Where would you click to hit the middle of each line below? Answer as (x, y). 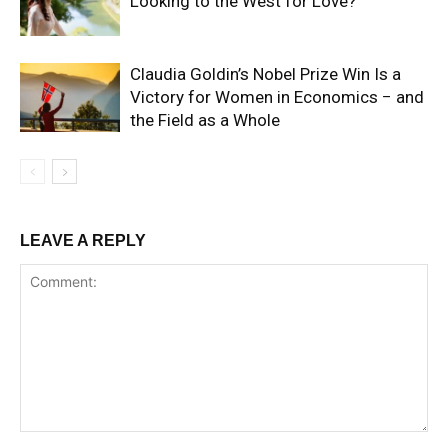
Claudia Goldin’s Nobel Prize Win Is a (265, 73)
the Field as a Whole (205, 119)
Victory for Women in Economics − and (277, 96)
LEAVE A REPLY (83, 240)
